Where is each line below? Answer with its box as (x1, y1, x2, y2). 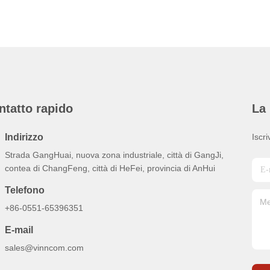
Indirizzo (5, 132, 43, 142)
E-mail (5, 225, 33, 235)
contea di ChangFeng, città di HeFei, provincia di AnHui (5, 163, 215, 173)
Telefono (5, 185, 45, 195)
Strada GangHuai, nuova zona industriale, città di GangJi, (5, 150, 224, 160)
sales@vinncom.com (5, 243, 84, 253)
